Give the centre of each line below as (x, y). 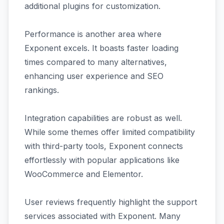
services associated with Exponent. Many (102, 216)
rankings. (42, 90)
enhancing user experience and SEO (94, 76)
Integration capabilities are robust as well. (103, 118)
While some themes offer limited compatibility (110, 132)
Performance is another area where (93, 34)
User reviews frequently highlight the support (111, 202)
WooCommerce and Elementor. (84, 174)
